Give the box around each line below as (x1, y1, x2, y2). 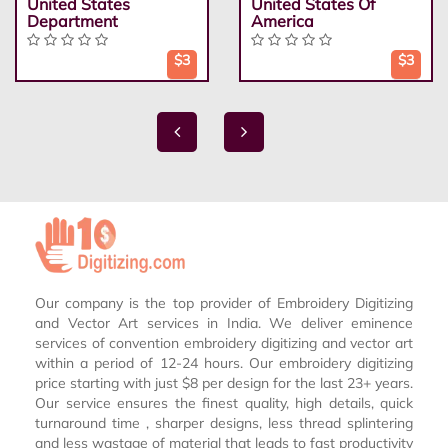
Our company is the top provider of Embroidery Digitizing (35, 294, 413, 313)
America (251, 10, 314, 31)
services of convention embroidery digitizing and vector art (35, 334, 413, 353)
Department (27, 10, 118, 31)
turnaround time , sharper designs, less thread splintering (35, 414, 413, 433)
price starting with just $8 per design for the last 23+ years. (35, 374, 413, 393)
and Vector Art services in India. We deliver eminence (35, 314, 413, 333)
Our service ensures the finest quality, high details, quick (35, 394, 413, 413)
